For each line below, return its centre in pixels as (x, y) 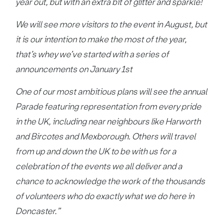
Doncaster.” (38, 211)
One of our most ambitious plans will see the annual (111, 92)
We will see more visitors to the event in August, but (111, 24)
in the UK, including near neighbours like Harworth (108, 121)
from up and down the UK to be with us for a (96, 151)
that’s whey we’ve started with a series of (92, 54)
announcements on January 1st (74, 69)
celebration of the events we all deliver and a (99, 166)
